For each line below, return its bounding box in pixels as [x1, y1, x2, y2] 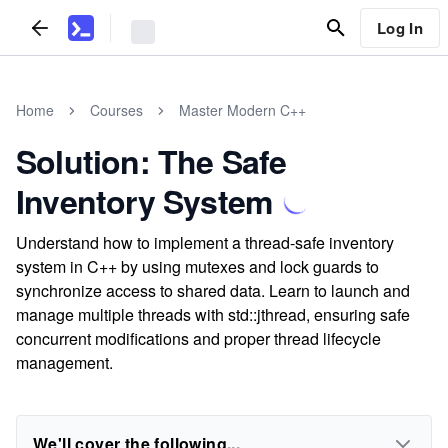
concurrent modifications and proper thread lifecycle [16, 327, 381, 350]
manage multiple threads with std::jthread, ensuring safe [16, 303, 410, 326]
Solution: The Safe [16, 138, 287, 184]
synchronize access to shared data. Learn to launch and [16, 279, 410, 302]
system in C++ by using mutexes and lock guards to [16, 255, 379, 278]
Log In [376, 16, 423, 39]
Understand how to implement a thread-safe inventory [16, 231, 394, 254]
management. [16, 351, 113, 374]
